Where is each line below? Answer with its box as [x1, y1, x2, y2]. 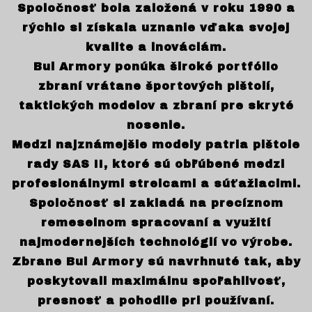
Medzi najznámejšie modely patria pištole [12, 138, 300, 150]
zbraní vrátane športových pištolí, [38, 79, 274, 92]
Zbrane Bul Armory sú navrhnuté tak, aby [11, 255, 301, 267]
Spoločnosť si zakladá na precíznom [29, 196, 283, 209]
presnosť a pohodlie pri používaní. [38, 294, 274, 306]
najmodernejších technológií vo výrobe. [19, 235, 292, 248]
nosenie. [127, 118, 185, 131]
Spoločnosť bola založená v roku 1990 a [17, 1, 295, 14]
